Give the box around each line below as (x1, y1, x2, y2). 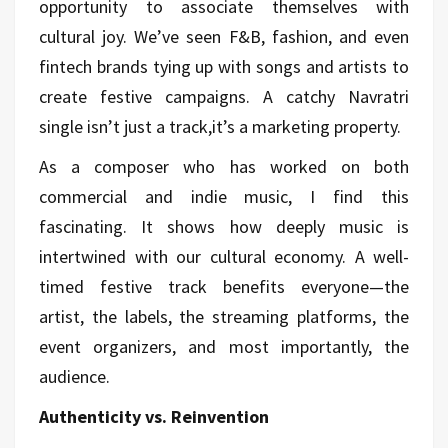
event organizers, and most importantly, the (39, 334, 409, 358)
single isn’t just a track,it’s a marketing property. (39, 114, 401, 138)
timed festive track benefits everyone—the (39, 274, 409, 298)
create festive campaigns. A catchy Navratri (39, 84, 409, 108)
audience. (39, 364, 110, 388)
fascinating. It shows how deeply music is (39, 214, 409, 238)
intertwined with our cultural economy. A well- (39, 244, 409, 268)
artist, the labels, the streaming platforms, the (39, 304, 409, 328)
